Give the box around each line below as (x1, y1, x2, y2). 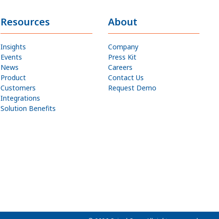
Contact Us (108, 73, 144, 82)
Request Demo (108, 83, 156, 92)
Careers (108, 63, 132, 72)
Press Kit (108, 52, 136, 62)
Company (108, 42, 138, 51)
